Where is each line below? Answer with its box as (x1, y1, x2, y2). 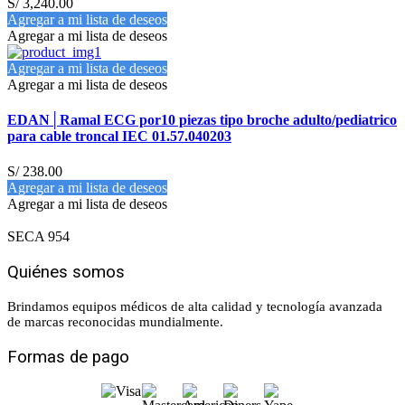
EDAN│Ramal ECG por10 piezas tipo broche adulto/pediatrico (7, 112, 397, 128)
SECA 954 (7, 229, 70, 245)
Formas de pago (7, 346, 129, 367)
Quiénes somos (7, 262, 125, 283)
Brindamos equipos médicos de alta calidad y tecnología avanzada (7, 298, 382, 314)
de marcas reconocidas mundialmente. (7, 314, 223, 329)
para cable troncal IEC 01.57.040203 (7, 128, 231, 145)
